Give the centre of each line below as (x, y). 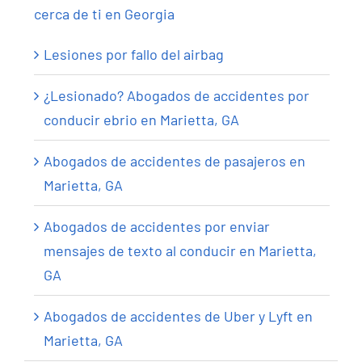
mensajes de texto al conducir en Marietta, (180, 251)
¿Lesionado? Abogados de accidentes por (177, 96)
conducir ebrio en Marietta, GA (141, 120)
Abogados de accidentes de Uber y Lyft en (178, 316)
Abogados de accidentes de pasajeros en (175, 161)
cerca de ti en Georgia (104, 14)
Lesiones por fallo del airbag (134, 55)
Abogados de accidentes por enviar (157, 227)
